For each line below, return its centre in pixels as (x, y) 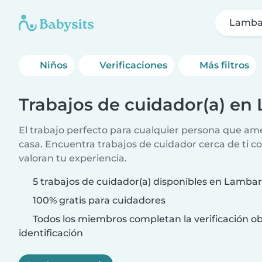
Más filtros (225, 65)
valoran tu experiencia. (73, 158)
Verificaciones (134, 65)
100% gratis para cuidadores (98, 200)
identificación (51, 233)
